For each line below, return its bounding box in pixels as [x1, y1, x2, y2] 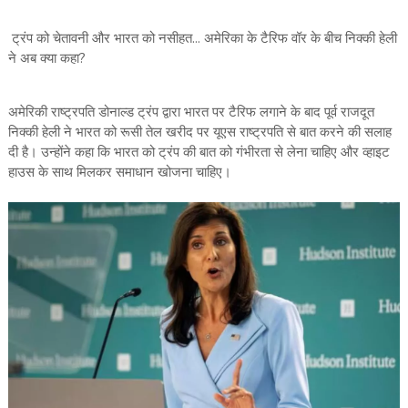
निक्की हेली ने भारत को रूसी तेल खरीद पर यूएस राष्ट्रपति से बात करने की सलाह [7, 123, 392, 142]
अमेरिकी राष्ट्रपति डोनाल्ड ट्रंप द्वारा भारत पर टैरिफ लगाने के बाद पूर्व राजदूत [7, 103, 374, 122]
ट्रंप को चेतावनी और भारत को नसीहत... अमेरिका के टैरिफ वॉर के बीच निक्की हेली [7, 29, 397, 48]
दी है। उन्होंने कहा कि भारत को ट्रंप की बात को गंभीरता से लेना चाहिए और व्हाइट [7, 143, 390, 162]
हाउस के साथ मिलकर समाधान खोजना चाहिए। [7, 163, 231, 182]
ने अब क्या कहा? [7, 49, 86, 68]
